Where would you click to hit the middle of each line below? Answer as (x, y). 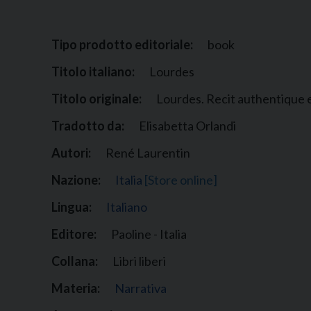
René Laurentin (148, 153)
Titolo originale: (96, 99)
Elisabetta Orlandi (187, 126)
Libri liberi (139, 261)
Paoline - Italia (149, 234)
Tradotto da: (87, 126)
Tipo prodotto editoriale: (122, 45)
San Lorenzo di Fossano (69, 30)
